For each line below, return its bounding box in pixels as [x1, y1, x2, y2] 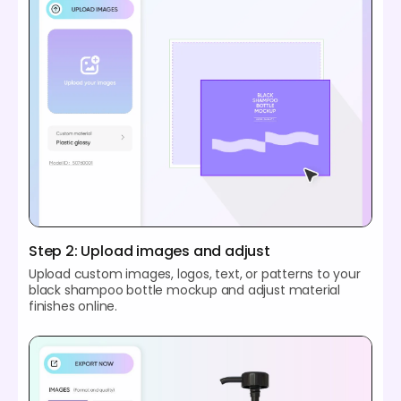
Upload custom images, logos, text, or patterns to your [29, 264, 361, 283]
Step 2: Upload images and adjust [29, 240, 270, 261]
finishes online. [29, 296, 117, 315]
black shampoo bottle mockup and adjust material [29, 280, 340, 299]
